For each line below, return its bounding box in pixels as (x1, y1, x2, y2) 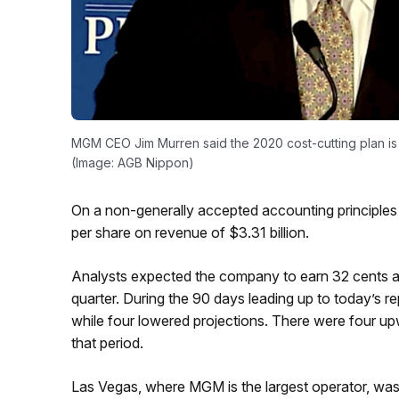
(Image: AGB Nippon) (70, 154, 194, 170)
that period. (70, 333, 143, 352)
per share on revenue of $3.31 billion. (70, 223, 309, 241)
